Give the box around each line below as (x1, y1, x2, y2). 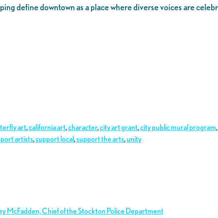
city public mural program (140, 123, 216, 132)
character (68, 123, 97, 132)
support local (36, 134, 74, 144)
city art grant (100, 123, 138, 132)
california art (29, 123, 66, 132)
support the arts (76, 134, 124, 144)
